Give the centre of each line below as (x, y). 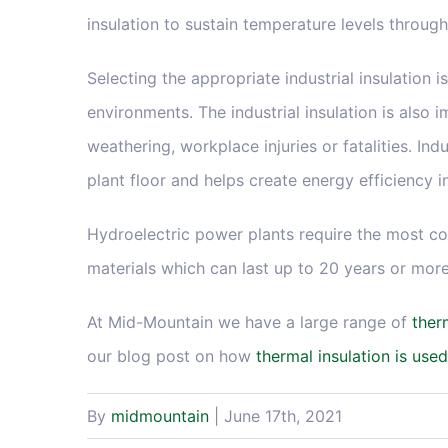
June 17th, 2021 (283, 416)
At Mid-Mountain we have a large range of (249, 322)
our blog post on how (171, 356)
